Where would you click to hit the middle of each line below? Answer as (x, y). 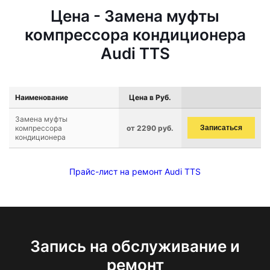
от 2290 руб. (150, 128)
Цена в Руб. (150, 97)
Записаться (221, 128)
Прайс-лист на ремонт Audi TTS (135, 171)
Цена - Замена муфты (135, 16)
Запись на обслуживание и (135, 246)
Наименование (42, 97)
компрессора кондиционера (135, 35)
